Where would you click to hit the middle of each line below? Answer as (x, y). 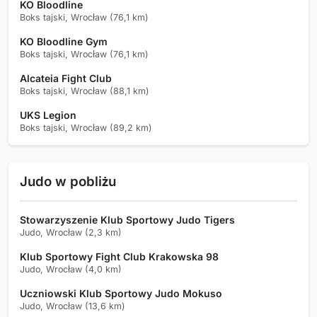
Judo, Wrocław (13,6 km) (73, 306)
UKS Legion (48, 115)
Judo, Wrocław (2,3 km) (71, 232)
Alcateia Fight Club (66, 78)
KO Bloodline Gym (64, 41)
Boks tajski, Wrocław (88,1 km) (85, 91)
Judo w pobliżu (68, 181)
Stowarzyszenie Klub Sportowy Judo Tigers (127, 219)
